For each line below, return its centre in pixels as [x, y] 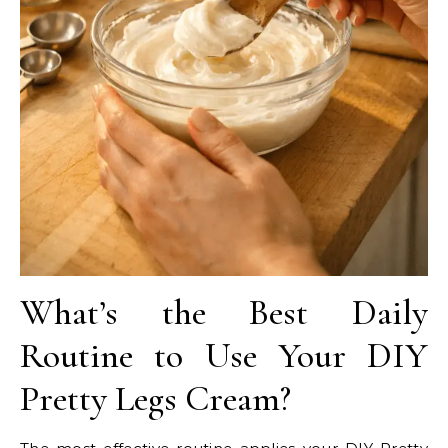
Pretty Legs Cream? [155, 399]
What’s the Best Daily [224, 313]
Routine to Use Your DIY [224, 356]
